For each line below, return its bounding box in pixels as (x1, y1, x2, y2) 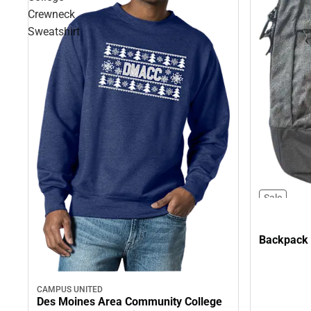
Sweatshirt (28, 25, 80, 38)
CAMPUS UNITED (37, 285, 103, 295)
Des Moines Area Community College (37, 295, 222, 309)
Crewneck (28, 8, 75, 21)
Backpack (259, 233, 308, 246)
